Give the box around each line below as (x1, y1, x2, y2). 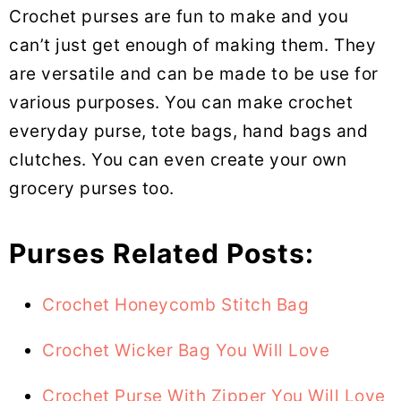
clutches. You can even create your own (9, 149, 346, 170)
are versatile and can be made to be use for (9, 63, 379, 84)
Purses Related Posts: (9, 236, 314, 269)
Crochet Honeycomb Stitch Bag (42, 294, 309, 315)
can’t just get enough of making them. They (9, 34, 376, 55)
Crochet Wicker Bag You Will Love (42, 339, 329, 361)
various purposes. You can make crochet (9, 91, 353, 113)
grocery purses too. (9, 177, 175, 199)
